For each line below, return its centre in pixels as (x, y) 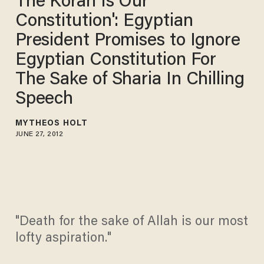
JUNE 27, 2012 (39, 134)
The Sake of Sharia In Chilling (130, 80)
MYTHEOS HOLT (51, 123)
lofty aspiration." (63, 239)
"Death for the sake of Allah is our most (131, 222)
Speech (44, 99)
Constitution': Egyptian (104, 22)
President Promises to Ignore (128, 41)
